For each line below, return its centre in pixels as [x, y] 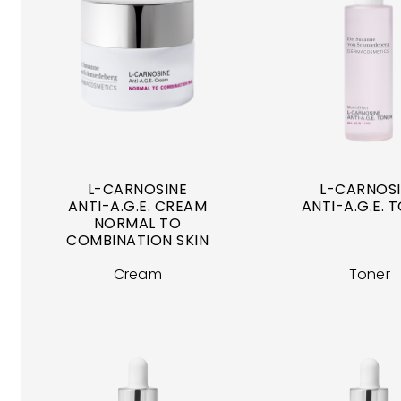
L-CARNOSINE [137, 190]
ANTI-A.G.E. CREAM [137, 207]
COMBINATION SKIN [138, 241]
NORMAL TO [137, 224]
